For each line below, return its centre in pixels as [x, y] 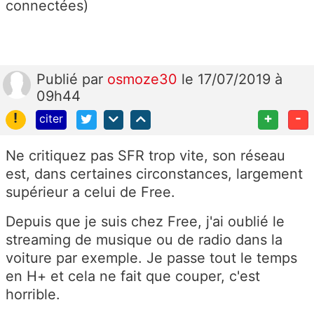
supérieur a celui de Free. [93, 192]
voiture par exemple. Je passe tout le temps [151, 258]
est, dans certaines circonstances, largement [154, 174]
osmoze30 [144, 79]
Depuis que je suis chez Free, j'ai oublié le [145, 222]
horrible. [35, 295]
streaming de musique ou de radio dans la [144, 240]
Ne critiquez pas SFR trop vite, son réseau [145, 156]
